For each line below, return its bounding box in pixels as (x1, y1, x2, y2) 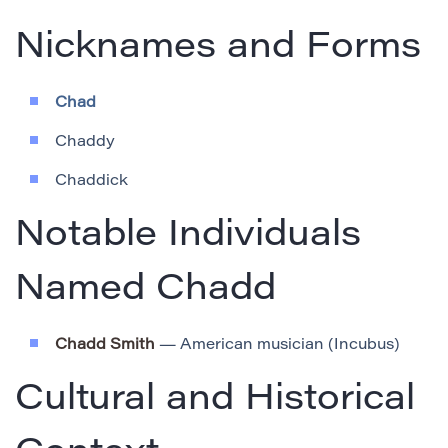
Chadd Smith (55, 338, 155, 354)
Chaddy (55, 135, 115, 151)
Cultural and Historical (15, 383, 415, 420)
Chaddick (55, 174, 128, 190)
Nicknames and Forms (15, 31, 421, 68)
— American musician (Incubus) (155, 338, 400, 354)
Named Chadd (15, 273, 276, 310)
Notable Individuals (15, 219, 361, 256)
